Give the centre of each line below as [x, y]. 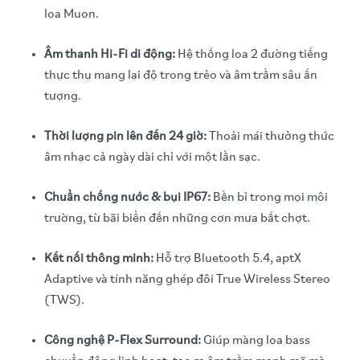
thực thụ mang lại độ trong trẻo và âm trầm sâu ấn [181, 75]
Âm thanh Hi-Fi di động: [110, 54]
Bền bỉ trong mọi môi [269, 197]
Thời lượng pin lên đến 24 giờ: [125, 136]
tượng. [63, 96]
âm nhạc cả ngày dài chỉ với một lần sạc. [152, 157]
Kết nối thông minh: [99, 258]
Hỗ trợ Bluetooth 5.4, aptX [227, 258]
